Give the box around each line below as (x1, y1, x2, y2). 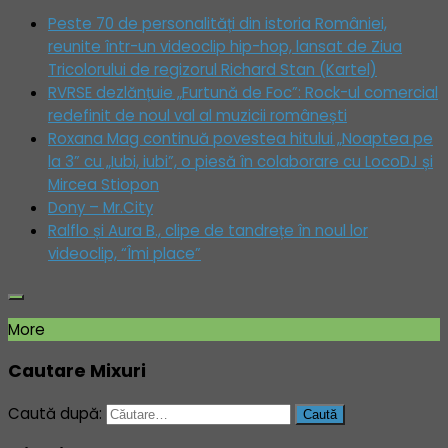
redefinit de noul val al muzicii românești (48, 104, 347, 126)
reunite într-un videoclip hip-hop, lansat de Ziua (48, 35, 402, 57)
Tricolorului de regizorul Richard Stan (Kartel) (48, 58, 377, 80)
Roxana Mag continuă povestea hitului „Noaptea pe (48, 127, 433, 149)
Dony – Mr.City (48, 196, 153, 218)
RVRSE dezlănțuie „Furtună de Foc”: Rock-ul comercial (48, 81, 438, 103)
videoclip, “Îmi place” (48, 242, 201, 264)
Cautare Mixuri (8, 359, 146, 384)
